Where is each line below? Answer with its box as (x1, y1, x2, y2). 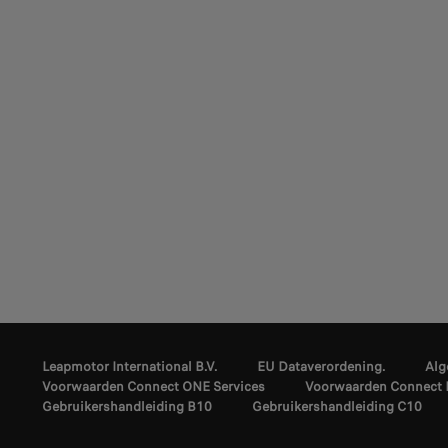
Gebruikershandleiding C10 (252, 397, 422, 417)
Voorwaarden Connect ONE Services (42, 377, 265, 397)
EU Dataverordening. (257, 357, 385, 377)
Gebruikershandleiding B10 (42, 397, 212, 417)
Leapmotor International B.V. (42, 357, 217, 377)
